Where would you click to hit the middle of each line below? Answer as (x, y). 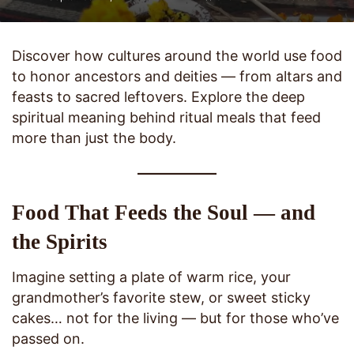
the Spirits (60, 241)
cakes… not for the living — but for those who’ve (175, 318)
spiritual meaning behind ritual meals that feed (166, 118)
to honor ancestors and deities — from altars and (177, 77)
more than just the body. (94, 138)
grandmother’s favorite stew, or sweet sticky (161, 298)
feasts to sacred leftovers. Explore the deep (158, 97)
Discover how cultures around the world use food (177, 56)
